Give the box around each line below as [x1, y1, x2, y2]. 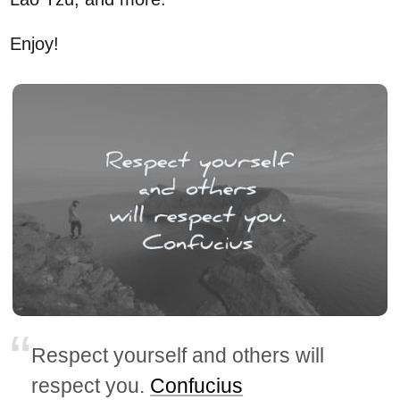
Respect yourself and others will [31, 344, 325, 368]
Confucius [150, 374, 244, 398]
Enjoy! [10, 34, 60, 54]
